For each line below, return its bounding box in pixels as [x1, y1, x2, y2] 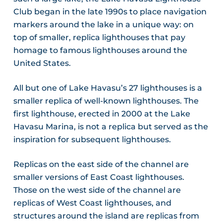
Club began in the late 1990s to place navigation [13, 6, 207, 16]
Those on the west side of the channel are [13, 185, 181, 195]
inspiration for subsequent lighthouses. [13, 134, 171, 144]
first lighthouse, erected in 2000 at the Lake [13, 109, 190, 118]
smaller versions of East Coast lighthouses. [13, 172, 184, 182]
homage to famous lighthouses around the [13, 45, 187, 55]
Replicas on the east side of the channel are [13, 159, 189, 169]
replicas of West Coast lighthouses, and [13, 198, 171, 208]
